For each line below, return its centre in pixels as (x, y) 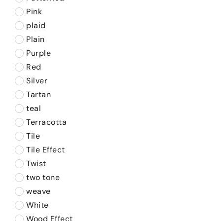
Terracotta (46, 122)
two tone (43, 177)
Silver (37, 81)
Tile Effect (46, 150)
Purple (38, 53)
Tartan (38, 94)
